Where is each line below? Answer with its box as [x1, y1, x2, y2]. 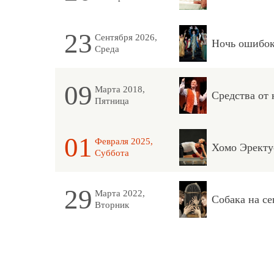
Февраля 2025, [94, 136, 153, 146]
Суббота [94, 148, 129, 158]
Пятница [94, 96, 129, 106]
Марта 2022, [94, 188, 145, 198]
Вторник [94, 200, 129, 210]
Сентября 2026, [94, 32, 157, 42]
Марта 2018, [94, 84, 145, 94]
